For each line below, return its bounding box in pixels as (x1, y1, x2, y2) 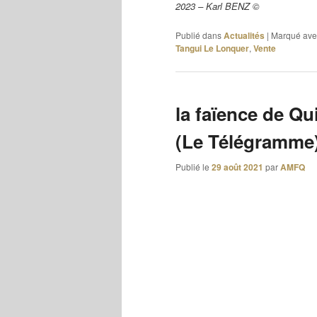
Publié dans (175, 28, 221, 41)
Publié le (175, 161, 212, 173)
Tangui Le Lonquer (175, 41, 249, 54)
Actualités (224, 28, 265, 42)
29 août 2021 (212, 161, 263, 174)
